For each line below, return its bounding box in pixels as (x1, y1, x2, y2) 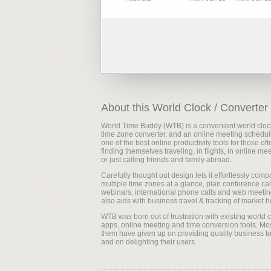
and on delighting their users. (100, 237, 197, 246)
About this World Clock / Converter (100, 101, 268, 114)
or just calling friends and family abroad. (100, 155, 232, 164)
